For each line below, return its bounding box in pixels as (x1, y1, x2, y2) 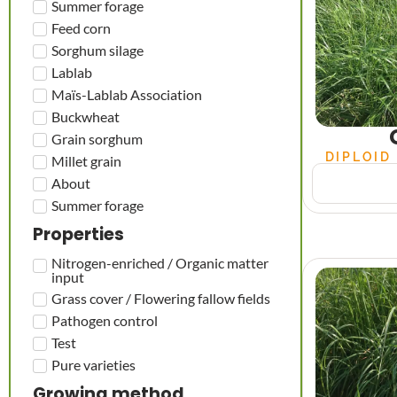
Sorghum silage (51, 41, 144, 58)
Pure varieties (51, 355, 136, 373)
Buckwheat (51, 107, 120, 125)
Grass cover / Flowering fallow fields (51, 289, 270, 307)
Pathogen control (51, 311, 158, 329)
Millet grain (51, 152, 121, 169)
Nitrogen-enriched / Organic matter (51, 254, 269, 271)
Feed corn (51, 19, 111, 36)
